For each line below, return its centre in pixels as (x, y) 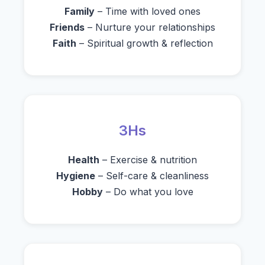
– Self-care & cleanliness (152, 176)
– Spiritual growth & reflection (144, 43)
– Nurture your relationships (150, 27)
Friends (67, 27)
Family (80, 11)
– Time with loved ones (148, 11)
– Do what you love (148, 192)
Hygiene (76, 176)
